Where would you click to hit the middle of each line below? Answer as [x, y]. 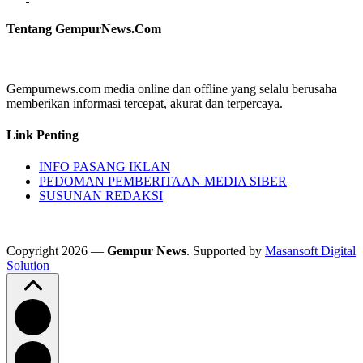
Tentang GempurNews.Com [84, 29]
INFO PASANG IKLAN [105, 167]
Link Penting [43, 135]
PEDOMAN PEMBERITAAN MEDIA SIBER [163, 181]
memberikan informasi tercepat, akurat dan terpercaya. [145, 103]
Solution [28, 266]
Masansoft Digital [310, 251]
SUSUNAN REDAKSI [101, 196]
